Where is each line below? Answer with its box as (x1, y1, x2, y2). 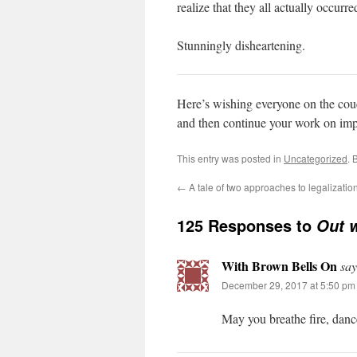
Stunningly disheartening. (177, 37, 305, 53)
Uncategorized (284, 151, 347, 165)
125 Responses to (177, 214, 316, 237)
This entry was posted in (177, 151, 284, 165)
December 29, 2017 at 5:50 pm (222, 278, 355, 292)
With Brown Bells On (222, 257, 337, 275)
